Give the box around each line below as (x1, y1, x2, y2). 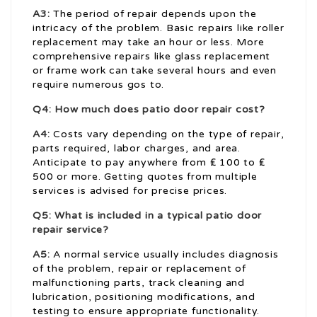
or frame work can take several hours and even (33, 64, 277, 77)
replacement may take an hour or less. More (33, 36, 265, 49)
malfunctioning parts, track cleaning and (33, 277, 245, 289)
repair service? (33, 224, 110, 236)
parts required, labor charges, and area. (33, 142, 241, 155)
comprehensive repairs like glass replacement (33, 50, 271, 63)
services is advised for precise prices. (33, 185, 228, 197)
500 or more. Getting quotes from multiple (33, 171, 258, 183)
